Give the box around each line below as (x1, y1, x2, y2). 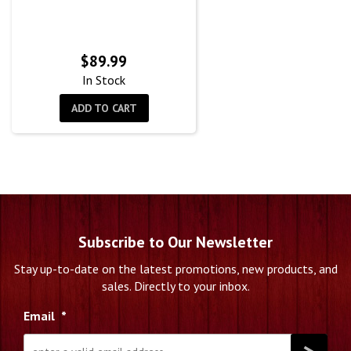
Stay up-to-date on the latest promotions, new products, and (13, 261, 338, 277)
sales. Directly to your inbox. (101, 278, 250, 295)
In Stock (82, 72, 125, 89)
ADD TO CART (71, 101, 137, 116)
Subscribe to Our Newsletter (78, 232, 273, 253)
